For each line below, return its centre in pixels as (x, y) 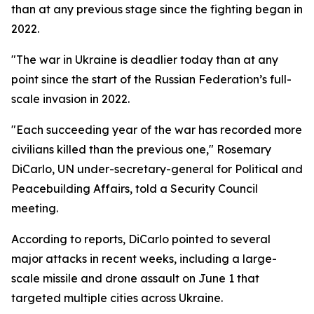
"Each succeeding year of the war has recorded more (157, 130)
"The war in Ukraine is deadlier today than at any (145, 60)
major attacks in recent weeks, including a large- (144, 259)
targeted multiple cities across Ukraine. (117, 298)
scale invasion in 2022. (70, 99)
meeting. (35, 208)
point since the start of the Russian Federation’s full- (151, 79)
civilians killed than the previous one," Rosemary (141, 149)
